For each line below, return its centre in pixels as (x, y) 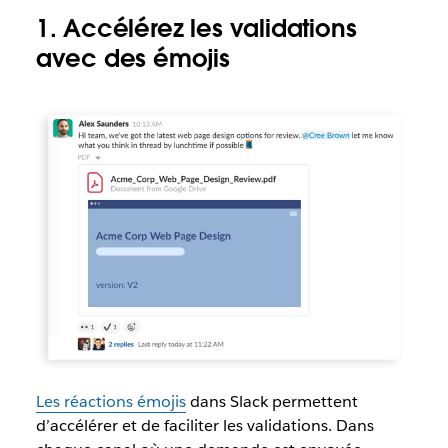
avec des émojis (132, 58)
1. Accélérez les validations (196, 28)
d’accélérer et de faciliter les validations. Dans (204, 426)
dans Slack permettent (271, 402)
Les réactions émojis (110, 402)
